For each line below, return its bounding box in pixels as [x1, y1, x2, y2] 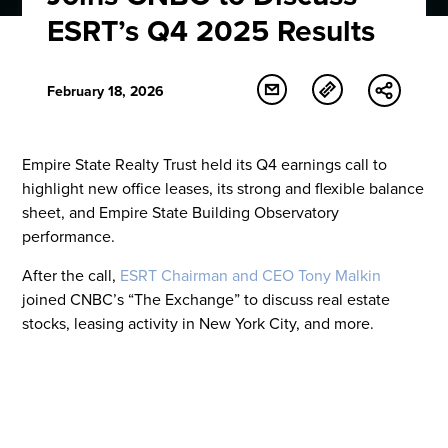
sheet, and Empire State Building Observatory [22, 200, 340, 223]
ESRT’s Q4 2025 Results [47, 9, 376, 53]
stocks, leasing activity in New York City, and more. [22, 311, 375, 334]
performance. [22, 224, 116, 247]
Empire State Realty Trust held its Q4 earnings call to [22, 152, 388, 175]
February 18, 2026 [47, 80, 165, 101]
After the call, [22, 263, 121, 286]
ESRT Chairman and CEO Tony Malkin [120, 263, 382, 286]
